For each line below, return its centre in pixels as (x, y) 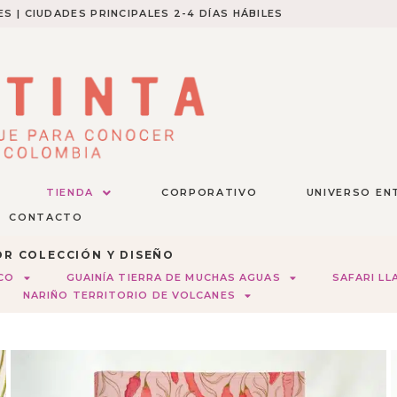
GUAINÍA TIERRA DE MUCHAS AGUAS (173, 278)
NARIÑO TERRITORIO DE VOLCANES (129, 296)
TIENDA (70, 193)
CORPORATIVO (209, 193)
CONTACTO (46, 218)
